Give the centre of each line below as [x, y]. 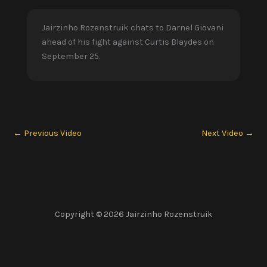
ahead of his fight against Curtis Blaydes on [128, 42]
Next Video [223, 133]
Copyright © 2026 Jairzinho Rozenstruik [133, 214]
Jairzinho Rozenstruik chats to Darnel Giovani [133, 28]
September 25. [71, 57]
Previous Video [52, 133]
